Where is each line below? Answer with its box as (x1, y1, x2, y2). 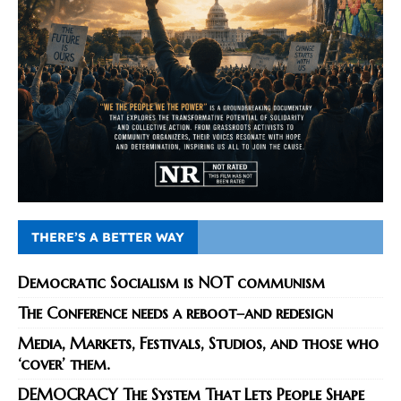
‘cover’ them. (18, 354, 110, 375)
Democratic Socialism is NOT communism (18, 272, 325, 294)
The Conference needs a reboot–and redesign (18, 303, 333, 324)
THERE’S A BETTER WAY (31, 229, 184, 246)
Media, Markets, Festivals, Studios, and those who (18, 333, 379, 354)
